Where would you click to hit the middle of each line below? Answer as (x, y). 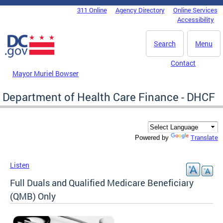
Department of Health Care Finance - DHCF (109, 97)
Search (165, 44)
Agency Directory (140, 10)
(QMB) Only (33, 196)
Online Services (195, 10)
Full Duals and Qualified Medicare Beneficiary (102, 183)
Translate (204, 138)
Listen (20, 165)
